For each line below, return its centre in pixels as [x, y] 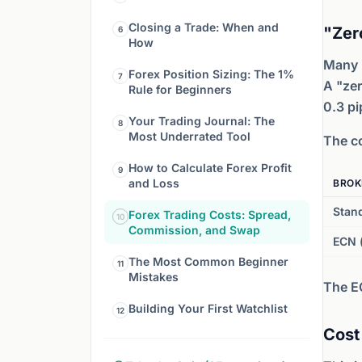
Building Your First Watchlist [208, 308]
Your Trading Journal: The [202, 121]
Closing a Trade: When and [204, 27]
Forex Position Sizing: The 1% [211, 74]
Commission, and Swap [194, 230]
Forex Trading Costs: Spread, [210, 215]
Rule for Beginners [180, 89]
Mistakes [154, 277]
